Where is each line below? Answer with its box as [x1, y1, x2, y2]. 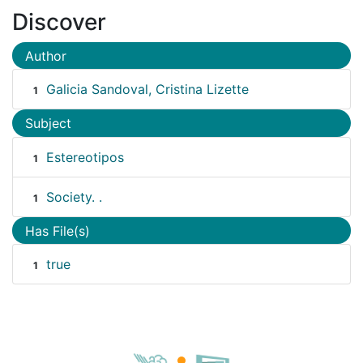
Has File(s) [25, 222, 90, 239]
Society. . [45, 188, 102, 205]
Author [25, 47, 66, 64]
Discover [12, 7, 106, 36]
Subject [25, 115, 71, 132]
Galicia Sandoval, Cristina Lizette [45, 81, 249, 98]
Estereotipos [45, 148, 124, 165]
